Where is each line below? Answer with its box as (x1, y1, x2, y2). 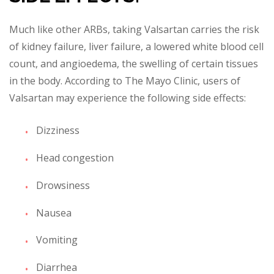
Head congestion (36, 151, 114, 165)
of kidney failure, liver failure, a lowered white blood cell (9, 40, 264, 54)
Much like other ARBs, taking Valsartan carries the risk (9, 23, 259, 37)
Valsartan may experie (9, 91, 111, 105)
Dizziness (36, 124, 80, 138)
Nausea (36, 206, 72, 220)
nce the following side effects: (111, 91, 246, 105)
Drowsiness (36, 178, 90, 192)
